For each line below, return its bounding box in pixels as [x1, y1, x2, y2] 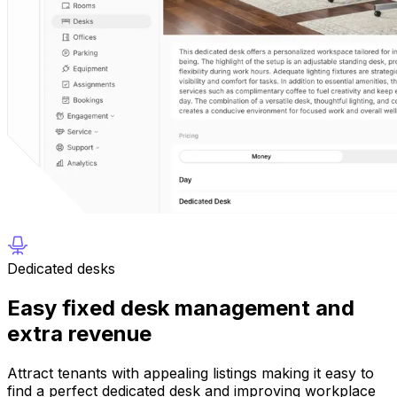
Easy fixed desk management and [7, 295, 354, 322]
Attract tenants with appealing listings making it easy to [7, 364, 374, 383]
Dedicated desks [7, 260, 115, 278]
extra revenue [7, 321, 152, 347]
